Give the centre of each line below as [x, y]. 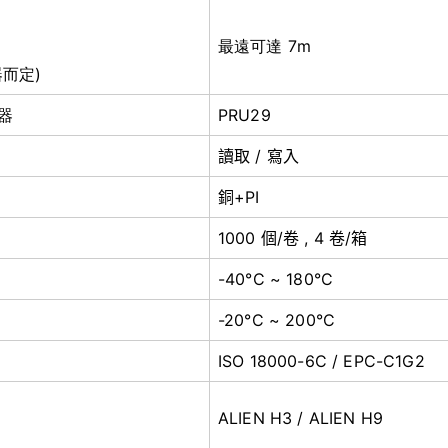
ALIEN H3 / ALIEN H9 [301, 418]
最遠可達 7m [265, 46]
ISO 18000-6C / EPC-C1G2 [321, 361]
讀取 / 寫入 [259, 156]
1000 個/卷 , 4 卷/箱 [293, 238]
